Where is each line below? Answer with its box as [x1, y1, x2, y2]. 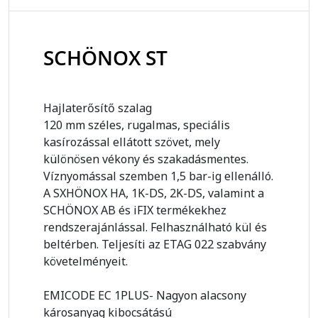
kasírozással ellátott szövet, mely [43, 134, 220, 150]
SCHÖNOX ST [43, 44, 168, 72]
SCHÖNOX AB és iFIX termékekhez [43, 202, 226, 219]
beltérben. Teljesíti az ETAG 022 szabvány [43, 236, 266, 253]
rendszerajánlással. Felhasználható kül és [43, 219, 267, 236]
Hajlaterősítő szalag [43, 100, 152, 116]
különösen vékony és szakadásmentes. [43, 151, 248, 168]
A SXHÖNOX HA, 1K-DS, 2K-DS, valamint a [43, 185, 264, 202]
